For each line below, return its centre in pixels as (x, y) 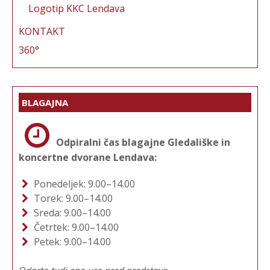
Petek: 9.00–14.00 (71, 241)
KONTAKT (42, 31)
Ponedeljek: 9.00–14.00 (83, 184)
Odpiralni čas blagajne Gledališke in (143, 142)
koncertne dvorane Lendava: (88, 157)
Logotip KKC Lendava (77, 8)
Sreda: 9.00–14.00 (71, 212)
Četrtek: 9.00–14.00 (75, 227)
